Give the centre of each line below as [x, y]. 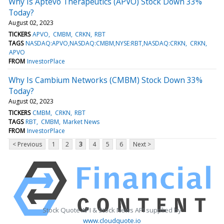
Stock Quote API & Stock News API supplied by [112, 210]
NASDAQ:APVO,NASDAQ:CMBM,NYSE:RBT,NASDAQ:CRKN [106, 43]
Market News [81, 121]
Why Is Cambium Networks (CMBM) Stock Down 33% [105, 80]
